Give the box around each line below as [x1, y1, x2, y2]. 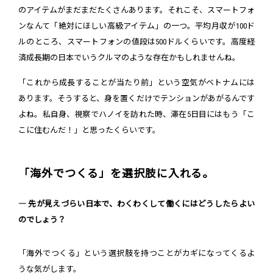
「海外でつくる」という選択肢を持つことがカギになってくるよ [18, 249, 255, 258]
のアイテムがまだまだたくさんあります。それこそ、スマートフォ [18, 5, 255, 15]
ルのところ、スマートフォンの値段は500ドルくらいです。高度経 [18, 37, 255, 47]
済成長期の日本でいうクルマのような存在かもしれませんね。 [18, 53, 240, 63]
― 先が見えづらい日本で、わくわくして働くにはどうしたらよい [18, 199, 255, 209]
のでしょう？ [18, 215, 66, 225]
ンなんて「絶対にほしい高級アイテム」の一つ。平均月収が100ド [18, 21, 255, 31]
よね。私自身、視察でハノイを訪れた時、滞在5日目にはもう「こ [18, 110, 255, 119]
